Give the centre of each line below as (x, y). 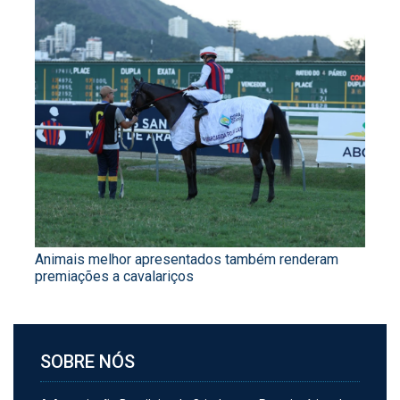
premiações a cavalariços (114, 277)
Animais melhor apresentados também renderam (187, 260)
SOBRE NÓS (87, 362)
